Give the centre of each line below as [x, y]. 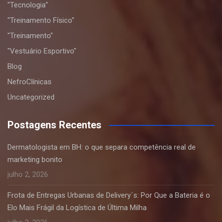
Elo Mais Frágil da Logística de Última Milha [77, 208]
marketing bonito [35, 160]
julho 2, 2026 [28, 174]
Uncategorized [31, 97]
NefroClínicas [29, 82]
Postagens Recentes [55, 125]
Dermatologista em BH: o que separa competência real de [102, 147]
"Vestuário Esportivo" [42, 51]
